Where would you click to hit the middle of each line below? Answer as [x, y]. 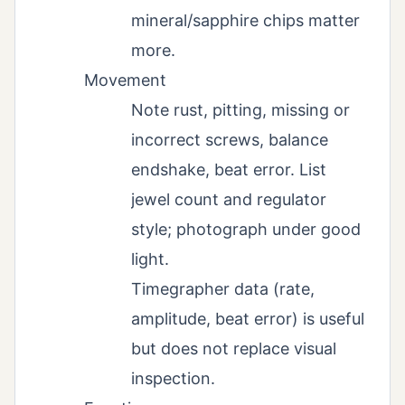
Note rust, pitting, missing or [240, 109]
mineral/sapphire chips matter [245, 20]
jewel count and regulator [229, 199]
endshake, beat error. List [229, 169]
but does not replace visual [234, 348]
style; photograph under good [246, 229]
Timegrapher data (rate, [223, 288]
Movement [125, 80]
